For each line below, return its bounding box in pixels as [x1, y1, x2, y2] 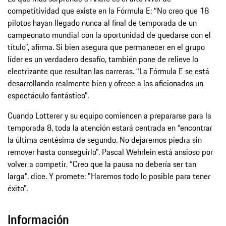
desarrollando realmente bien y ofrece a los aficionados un [8, 77, 203, 89]
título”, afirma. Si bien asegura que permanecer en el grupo [8, 40, 205, 53]
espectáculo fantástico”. [8, 89, 89, 101]
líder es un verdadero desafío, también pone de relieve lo [8, 52, 198, 65]
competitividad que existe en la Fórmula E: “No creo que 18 [8, 4, 209, 17]
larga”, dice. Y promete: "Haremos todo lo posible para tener [8, 169, 210, 182]
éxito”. [8, 182, 28, 194]
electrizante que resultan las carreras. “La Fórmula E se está [8, 65, 209, 77]
